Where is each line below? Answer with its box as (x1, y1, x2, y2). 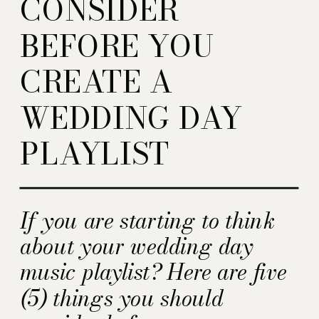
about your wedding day (20, 229, 253, 263)
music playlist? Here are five (20, 255, 288, 289)
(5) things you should (20, 281, 224, 315)
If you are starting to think (20, 203, 275, 238)
